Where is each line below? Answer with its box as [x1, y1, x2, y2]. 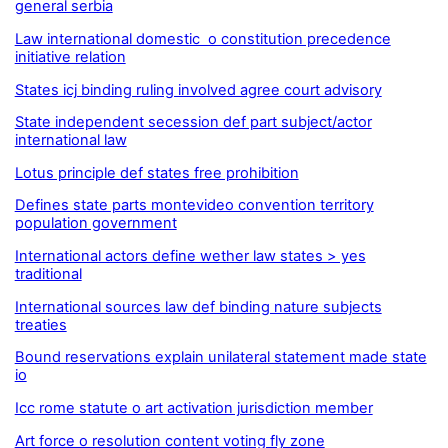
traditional [14, 265, 82, 284]
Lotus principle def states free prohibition [14, 163, 299, 182]
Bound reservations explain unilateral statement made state [14, 348, 427, 367]
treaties [14, 315, 67, 334]
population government [14, 214, 177, 233]
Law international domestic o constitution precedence [14, 29, 391, 48]
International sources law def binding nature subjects [14, 297, 382, 316]
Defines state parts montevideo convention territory [14, 196, 374, 215]
